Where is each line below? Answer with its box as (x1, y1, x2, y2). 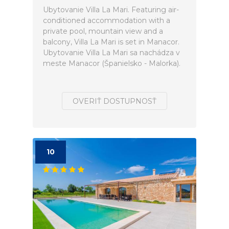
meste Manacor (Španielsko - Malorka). (43, 59, 180, 68)
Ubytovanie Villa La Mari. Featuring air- (43, 5, 179, 14)
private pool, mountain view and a (43, 27, 163, 36)
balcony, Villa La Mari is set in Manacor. (43, 37, 179, 47)
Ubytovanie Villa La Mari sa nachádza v (43, 48, 180, 57)
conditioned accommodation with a (43, 16, 170, 25)
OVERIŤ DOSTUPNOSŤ (73, 97, 156, 106)
